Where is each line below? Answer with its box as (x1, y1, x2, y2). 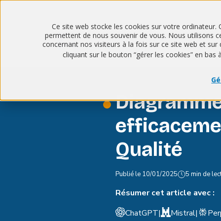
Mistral (171, 208, 195, 219)
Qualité (115, 138, 183, 161)
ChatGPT (125, 208, 158, 219)
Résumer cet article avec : (115, 187, 215, 198)
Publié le (115, 170, 142, 179)
